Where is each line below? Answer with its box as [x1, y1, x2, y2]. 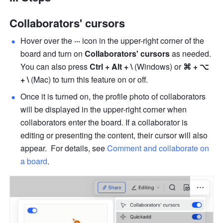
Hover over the [20, 35, 75, 47]
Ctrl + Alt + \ [90, 61, 133, 73]
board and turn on [20, 48, 85, 60]
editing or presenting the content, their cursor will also [20, 129, 208, 141]
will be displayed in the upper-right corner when [20, 104, 187, 115]
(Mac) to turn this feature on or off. [29, 74, 148, 86]
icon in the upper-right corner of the [80, 35, 205, 47]
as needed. [172, 48, 212, 60]
